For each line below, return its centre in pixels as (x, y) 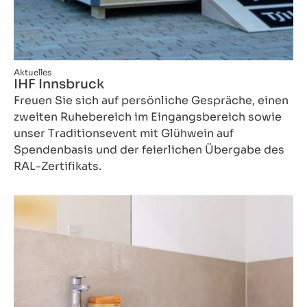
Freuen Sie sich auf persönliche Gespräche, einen (151, 100)
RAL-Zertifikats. (58, 166)
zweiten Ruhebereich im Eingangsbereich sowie (148, 116)
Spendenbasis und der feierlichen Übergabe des (149, 149)
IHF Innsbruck (59, 84)
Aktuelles (33, 72)
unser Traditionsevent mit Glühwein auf (124, 133)
